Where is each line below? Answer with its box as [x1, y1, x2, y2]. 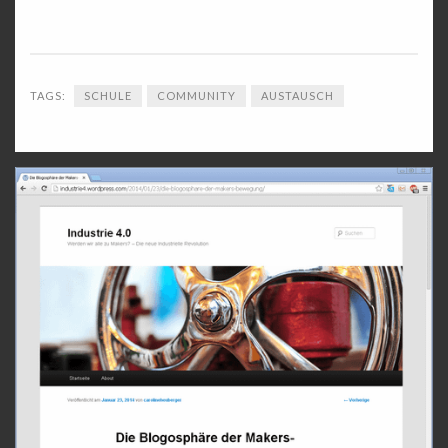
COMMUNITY [157, 88, 236, 102]
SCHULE [84, 88, 132, 102]
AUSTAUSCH [261, 88, 334, 102]
